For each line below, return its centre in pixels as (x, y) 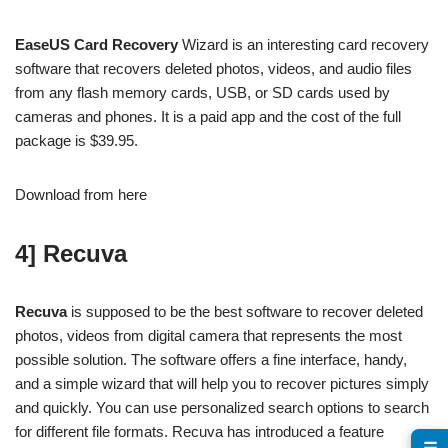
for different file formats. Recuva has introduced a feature (199, 431)
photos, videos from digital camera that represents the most (208, 335)
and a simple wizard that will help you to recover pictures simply (222, 383)
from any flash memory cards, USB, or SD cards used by (202, 92)
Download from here (81, 194)
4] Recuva (71, 253)
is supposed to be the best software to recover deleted (245, 311)
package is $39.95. (76, 140)
